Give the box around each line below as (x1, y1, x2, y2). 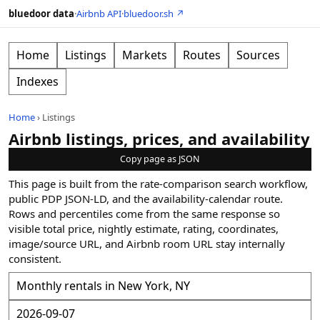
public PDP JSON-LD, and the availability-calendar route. (9, 191, 283, 206)
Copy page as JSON (120, 153, 200, 165)
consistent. (9, 251, 61, 266)
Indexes (16, 74, 59, 89)
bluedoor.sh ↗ (124, 7, 184, 20)
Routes (183, 47, 221, 63)
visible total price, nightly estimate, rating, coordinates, (9, 221, 279, 236)
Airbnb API (76, 7, 121, 20)
